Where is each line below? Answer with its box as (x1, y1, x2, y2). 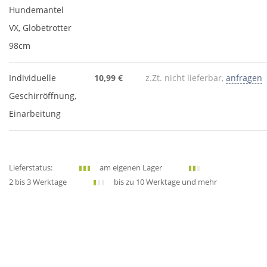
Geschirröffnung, (9, 90, 76, 101)
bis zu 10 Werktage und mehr (114, 177, 217, 187)
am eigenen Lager (100, 163, 162, 173)
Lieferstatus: (9, 163, 52, 173)
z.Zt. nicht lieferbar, (145, 72, 226, 83)
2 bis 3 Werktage (9, 177, 67, 187)
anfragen (226, 72, 262, 83)
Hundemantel (9, 4, 64, 15)
